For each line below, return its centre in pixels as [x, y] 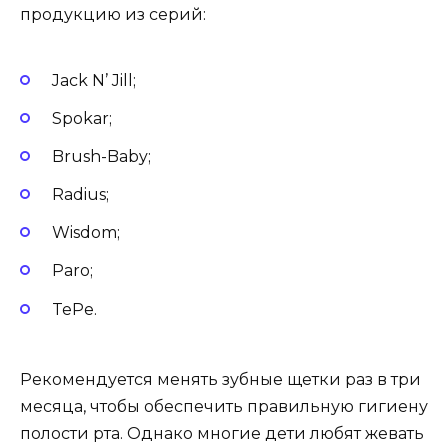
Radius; [80, 195]
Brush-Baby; [101, 156]
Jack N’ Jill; [94, 80]
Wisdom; [86, 233]
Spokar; [82, 118]
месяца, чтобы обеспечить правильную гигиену [224, 406]
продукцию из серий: [113, 15]
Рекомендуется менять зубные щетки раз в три [220, 379]
